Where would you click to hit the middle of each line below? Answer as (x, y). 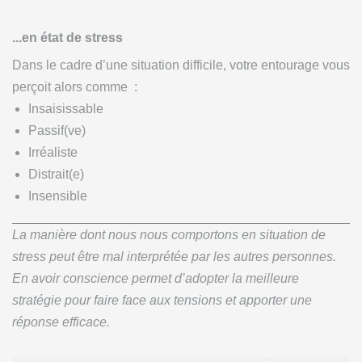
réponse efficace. (61, 322)
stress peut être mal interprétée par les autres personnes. (174, 256)
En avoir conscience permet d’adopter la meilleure (156, 278)
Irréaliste (53, 152)
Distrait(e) (56, 174)
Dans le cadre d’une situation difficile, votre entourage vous (181, 65)
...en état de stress (67, 37)
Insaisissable (66, 108)
